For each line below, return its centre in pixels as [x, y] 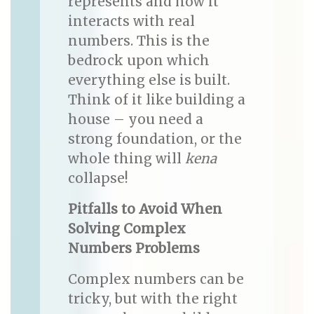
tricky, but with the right [152, 299]
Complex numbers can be [156, 279]
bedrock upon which [138, 61]
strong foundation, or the [155, 139]
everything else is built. [149, 80]
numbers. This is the [138, 41]
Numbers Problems [134, 248]
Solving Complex [127, 229]
